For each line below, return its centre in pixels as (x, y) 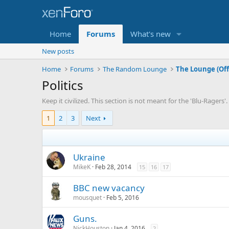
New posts (58, 51)
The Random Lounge (135, 69)
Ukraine (89, 157)
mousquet (87, 198)
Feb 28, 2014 (113, 167)
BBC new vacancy (109, 188)
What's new (151, 34)
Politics (63, 85)
